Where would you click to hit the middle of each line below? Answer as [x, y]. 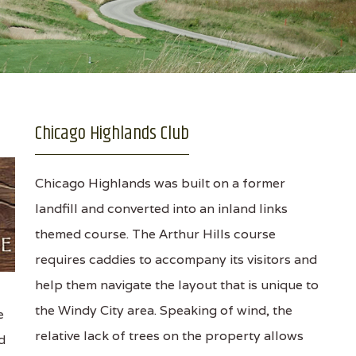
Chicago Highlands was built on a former [160, 183]
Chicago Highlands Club [112, 133]
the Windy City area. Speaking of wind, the [163, 310]
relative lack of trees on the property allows [169, 336]
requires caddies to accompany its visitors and [176, 259]
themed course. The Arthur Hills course [155, 234]
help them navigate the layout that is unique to [176, 285]
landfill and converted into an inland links [161, 209]
